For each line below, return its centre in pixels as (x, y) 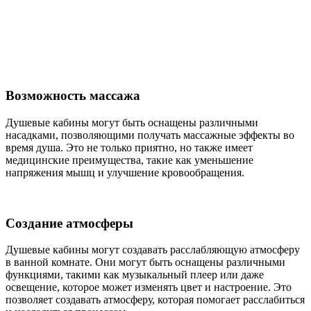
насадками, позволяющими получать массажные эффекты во (150, 135)
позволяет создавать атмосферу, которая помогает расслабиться (155, 300)
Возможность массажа (73, 96)
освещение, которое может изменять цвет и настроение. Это (149, 287)
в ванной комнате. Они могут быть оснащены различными (145, 262)
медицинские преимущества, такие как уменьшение (129, 160)
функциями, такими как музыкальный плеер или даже (135, 275)
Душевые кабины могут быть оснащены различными (132, 122)
